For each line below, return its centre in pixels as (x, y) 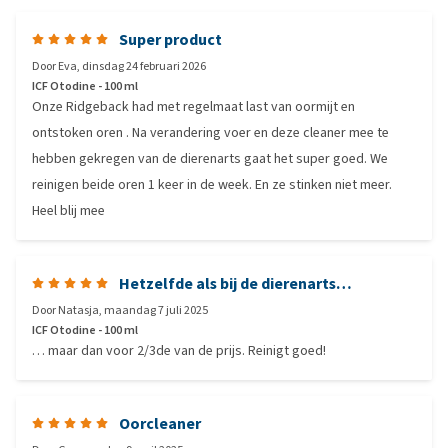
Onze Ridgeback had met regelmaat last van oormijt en (193, 106)
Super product (170, 39)
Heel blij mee (68, 210)
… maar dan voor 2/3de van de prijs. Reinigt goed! (179, 350)
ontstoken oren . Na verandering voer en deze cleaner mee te (210, 132)
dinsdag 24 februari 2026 (144, 66)
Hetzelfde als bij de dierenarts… (235, 283)
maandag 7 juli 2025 (156, 310)
